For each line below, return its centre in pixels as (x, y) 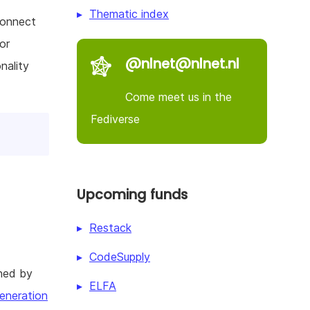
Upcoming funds (132, 194)
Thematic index (129, 13)
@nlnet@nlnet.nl (182, 64)
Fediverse (115, 119)
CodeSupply (120, 256)
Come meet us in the (179, 97)
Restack (110, 227)
